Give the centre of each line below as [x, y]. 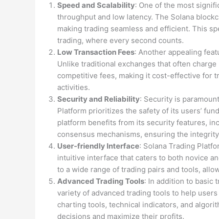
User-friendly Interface [98, 146]
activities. [74, 88]
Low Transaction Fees [96, 52]
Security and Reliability [99, 99]
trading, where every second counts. [120, 41]
